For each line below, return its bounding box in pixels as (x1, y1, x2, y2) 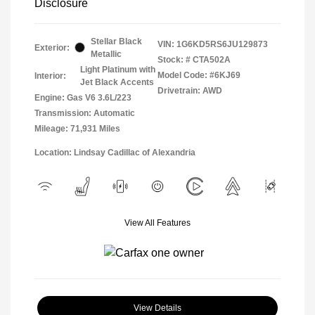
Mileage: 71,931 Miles (34, 123, 120, 134)
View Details (134, 302, 181, 313)
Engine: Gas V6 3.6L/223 (34, 92, 131, 103)
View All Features (124, 217, 191, 228)
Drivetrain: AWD (157, 85, 222, 96)
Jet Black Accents (80, 77, 154, 87)
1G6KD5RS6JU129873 (176, 39, 268, 49)
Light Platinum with (80, 64, 155, 75)
